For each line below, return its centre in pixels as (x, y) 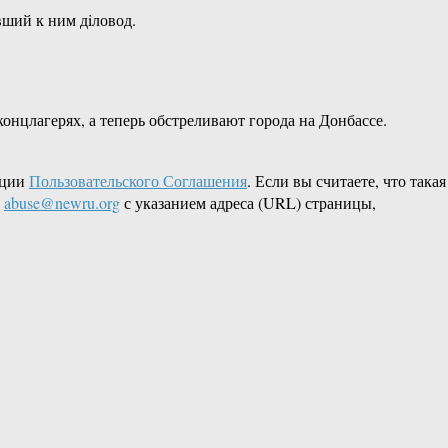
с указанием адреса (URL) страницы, (248, 203)
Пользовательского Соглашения (138, 181)
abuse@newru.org (62, 203)
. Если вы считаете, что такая (346, 181)
